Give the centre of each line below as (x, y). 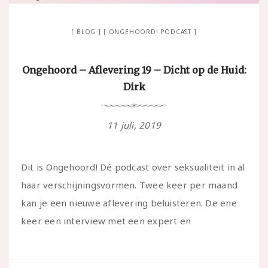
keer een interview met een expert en (106, 220)
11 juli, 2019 (134, 125)
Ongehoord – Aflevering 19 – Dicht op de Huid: (134, 70)
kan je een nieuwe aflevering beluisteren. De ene (129, 202)
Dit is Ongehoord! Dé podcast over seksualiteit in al (133, 167)
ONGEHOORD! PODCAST (150, 31)
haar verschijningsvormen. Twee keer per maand (130, 185)
